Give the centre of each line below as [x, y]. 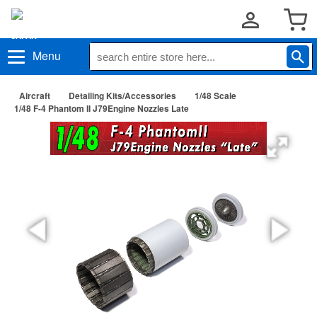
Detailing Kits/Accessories [122, 96]
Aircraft [35, 96]
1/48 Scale [215, 96]
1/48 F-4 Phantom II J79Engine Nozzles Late [102, 108]
